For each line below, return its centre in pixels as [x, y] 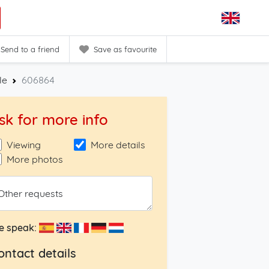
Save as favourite [125, 49]
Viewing [24, 145]
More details [118, 145]
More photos [35, 159]
